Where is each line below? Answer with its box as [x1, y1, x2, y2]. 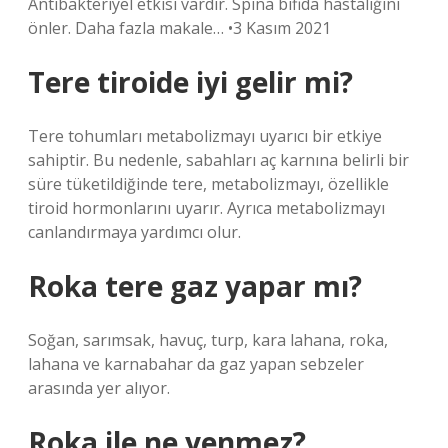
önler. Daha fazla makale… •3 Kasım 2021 [28, 17, 331, 39]
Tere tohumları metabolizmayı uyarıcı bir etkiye [28, 125, 382, 147]
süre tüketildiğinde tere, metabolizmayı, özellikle [28, 173, 389, 195]
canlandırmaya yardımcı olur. [28, 221, 241, 243]
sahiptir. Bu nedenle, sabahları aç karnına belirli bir [28, 149, 409, 171]
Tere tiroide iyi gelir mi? [28, 63, 353, 101]
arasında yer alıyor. [28, 377, 170, 399]
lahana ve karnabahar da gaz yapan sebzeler [28, 353, 364, 375]
